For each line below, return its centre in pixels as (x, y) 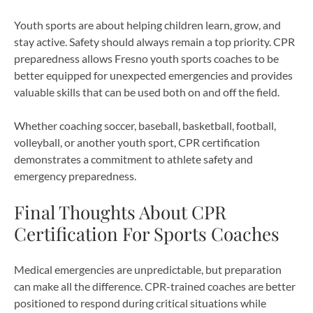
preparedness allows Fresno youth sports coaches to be (146, 58)
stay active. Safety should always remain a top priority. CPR (154, 41)
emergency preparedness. (75, 175)
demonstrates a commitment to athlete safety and (133, 159)
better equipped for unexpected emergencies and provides (153, 75)
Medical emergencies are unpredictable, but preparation (148, 269)
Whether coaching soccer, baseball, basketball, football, (145, 125)
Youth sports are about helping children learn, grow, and (147, 24)
